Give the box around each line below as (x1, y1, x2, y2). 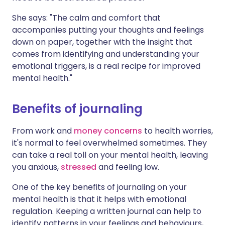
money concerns (74, 125, 142, 137)
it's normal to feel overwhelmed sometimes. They (12, 137, 207, 149)
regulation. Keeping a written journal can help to (12, 205, 201, 217)
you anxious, (12, 161, 61, 173)
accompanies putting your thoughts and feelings (12, 24, 204, 36)
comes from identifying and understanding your (12, 48, 199, 60)
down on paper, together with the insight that (12, 36, 192, 48)
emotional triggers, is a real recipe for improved (12, 60, 200, 72)
